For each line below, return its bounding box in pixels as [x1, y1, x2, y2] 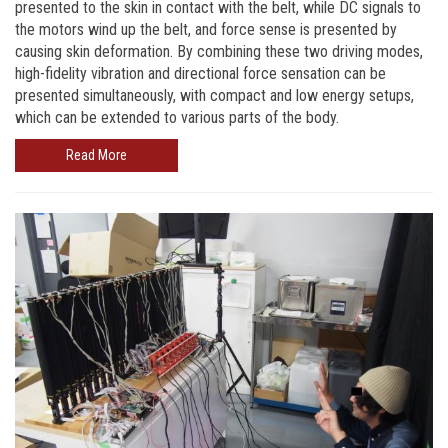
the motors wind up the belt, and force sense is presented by [15, 20, 397, 40]
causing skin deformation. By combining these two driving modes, [15, 42, 423, 62]
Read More [66, 147, 127, 164]
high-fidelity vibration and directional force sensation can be [15, 64, 386, 84]
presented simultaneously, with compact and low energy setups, [15, 86, 414, 106]
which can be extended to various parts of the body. [15, 108, 339, 128]
